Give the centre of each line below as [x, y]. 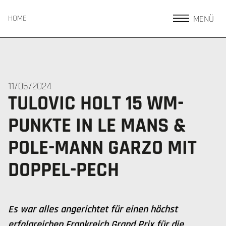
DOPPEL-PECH [64, 170]
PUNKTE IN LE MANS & [97, 126]
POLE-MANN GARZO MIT [102, 148]
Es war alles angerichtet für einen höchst [93, 209]
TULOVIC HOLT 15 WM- [96, 104]
